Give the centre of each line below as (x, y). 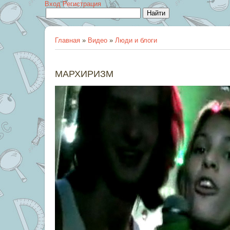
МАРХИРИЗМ (84, 74)
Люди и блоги (136, 40)
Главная (68, 40)
